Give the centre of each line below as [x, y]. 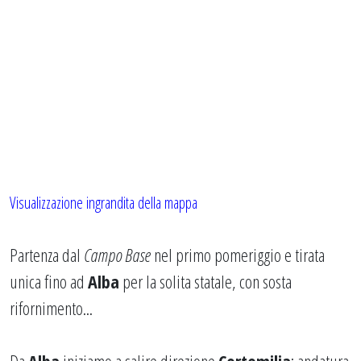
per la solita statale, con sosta [205, 281]
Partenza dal [47, 255]
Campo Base [117, 255]
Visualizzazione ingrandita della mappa [104, 203]
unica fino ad [49, 281]
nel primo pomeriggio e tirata [238, 255]
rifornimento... [51, 308]
